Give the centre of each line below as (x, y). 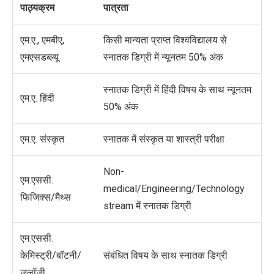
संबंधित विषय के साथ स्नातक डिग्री (165, 256)
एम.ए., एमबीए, (42, 40)
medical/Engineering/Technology (174, 189)
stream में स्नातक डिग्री (147, 206)
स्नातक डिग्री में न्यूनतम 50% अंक (163, 57)
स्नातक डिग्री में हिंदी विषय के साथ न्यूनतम (177, 90)
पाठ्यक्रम (37, 8)
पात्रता (116, 8)
